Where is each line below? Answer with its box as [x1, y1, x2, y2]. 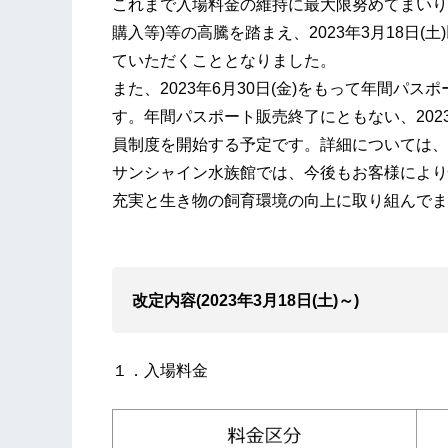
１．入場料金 [112, 362, 208, 380]
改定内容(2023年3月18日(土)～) [132, 292, 359, 310]
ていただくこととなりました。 [112, 52, 336, 70]
